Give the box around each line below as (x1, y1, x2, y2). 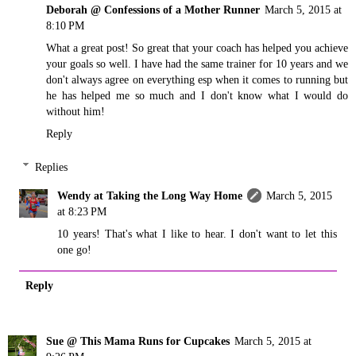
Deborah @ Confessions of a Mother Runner (46, 3, 260, 17)
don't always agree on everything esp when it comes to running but (46, 73, 348, 87)
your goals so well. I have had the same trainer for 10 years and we (46, 57, 348, 71)
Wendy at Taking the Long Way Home (57, 188, 243, 202)
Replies (35, 160, 68, 173)
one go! (57, 242, 92, 256)
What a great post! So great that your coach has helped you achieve (46, 41, 348, 55)
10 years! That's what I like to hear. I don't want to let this (57, 226, 337, 240)
